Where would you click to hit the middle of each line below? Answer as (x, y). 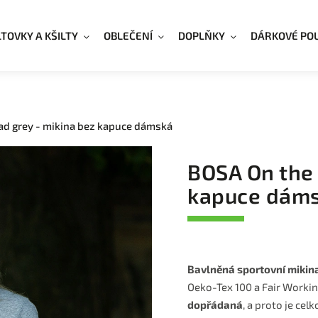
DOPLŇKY (202, 35)
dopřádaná (215, 305)
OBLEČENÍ (128, 35)
